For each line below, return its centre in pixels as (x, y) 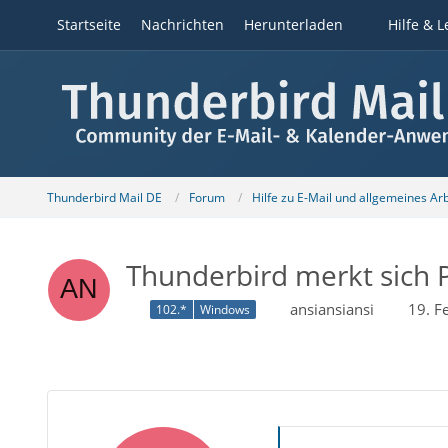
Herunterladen (293, 24)
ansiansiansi (331, 309)
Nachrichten (182, 24)
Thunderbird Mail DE (104, 197)
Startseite (88, 24)
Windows (224, 310)
